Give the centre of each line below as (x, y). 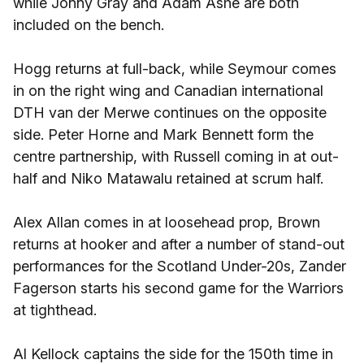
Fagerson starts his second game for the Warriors (178, 288)
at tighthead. (55, 310)
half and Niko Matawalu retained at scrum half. (168, 178)
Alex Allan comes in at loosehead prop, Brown (167, 222)
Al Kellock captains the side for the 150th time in (173, 354)
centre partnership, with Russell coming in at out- (176, 156)
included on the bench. (89, 25)
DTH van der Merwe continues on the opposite (170, 113)
